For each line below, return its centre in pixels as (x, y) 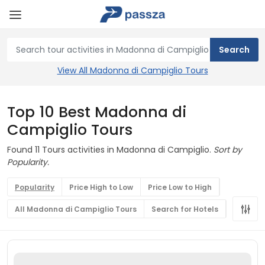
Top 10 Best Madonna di (97, 112)
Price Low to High (180, 187)
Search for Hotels (185, 209)
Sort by (228, 150)
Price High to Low (101, 187)
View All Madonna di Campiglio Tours (132, 70)
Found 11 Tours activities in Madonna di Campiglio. (110, 150)
